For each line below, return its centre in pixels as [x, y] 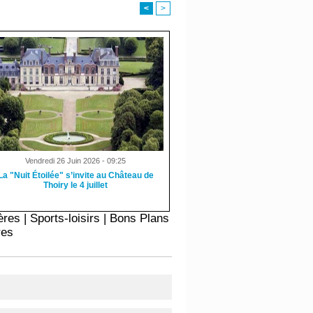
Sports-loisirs [65, 218]
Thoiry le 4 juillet [76, 185]
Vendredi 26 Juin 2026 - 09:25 [76, 160]
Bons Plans [140, 218]
